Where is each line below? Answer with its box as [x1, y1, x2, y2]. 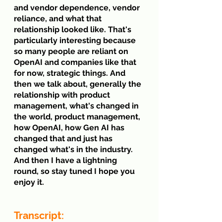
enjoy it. [14, 177, 44, 187]
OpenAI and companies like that [14, 57, 138, 67]
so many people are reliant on [14, 46, 130, 56]
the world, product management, [14, 111, 142, 121]
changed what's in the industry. [14, 144, 135, 154]
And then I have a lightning [14, 155, 119, 165]
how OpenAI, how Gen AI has [14, 122, 126, 132]
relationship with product [14, 90, 112, 100]
